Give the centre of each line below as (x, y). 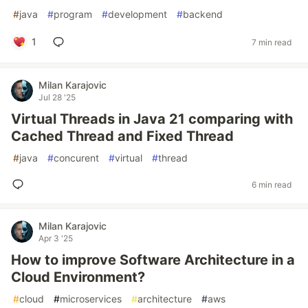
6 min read (272, 184)
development (137, 14)
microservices (91, 299)
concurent (76, 158)
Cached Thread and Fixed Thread (122, 136)
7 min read (272, 42)
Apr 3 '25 (56, 238)
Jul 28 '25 (57, 97)
